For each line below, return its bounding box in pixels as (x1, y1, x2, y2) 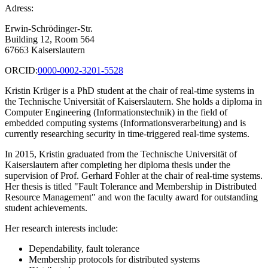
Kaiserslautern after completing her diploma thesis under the (5, 160, 230, 170)
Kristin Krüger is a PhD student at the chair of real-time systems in (5, 86, 254, 96)
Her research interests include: (5, 223, 118, 234)
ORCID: (5, 65, 38, 76)
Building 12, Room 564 (5, 34, 95, 45)
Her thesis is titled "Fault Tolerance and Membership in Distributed (5, 181, 257, 192)
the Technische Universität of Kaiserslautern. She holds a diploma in (5, 96, 262, 107)
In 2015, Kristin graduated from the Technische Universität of (5, 149, 237, 160)
